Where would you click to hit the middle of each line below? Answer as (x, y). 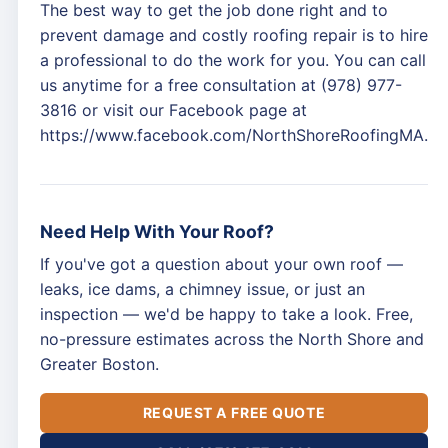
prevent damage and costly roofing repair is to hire (234, 35)
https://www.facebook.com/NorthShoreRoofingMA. (234, 135)
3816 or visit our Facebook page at (173, 110)
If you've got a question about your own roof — (221, 264)
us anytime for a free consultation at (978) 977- (221, 85)
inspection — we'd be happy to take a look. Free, (226, 314)
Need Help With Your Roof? (157, 231)
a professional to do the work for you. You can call (233, 60)
